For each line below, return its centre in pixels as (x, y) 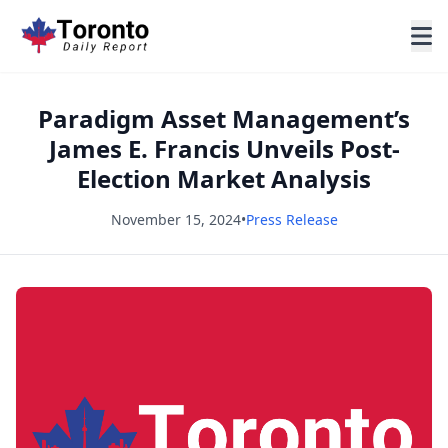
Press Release (291, 219)
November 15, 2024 (175, 219)
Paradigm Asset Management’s (224, 118)
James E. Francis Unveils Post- (224, 148)
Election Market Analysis (224, 178)
